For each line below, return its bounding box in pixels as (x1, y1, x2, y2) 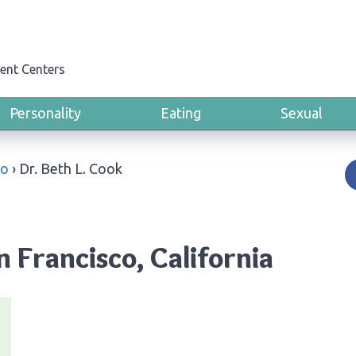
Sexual (281, 105, 323, 121)
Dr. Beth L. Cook (19, 161, 122, 176)
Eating (161, 105, 201, 121)
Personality (10, 105, 81, 121)
